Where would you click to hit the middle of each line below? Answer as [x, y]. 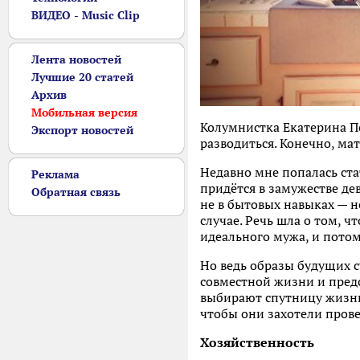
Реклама [55, 174]
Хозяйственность [257, 342]
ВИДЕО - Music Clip [86, 15]
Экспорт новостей [82, 130]
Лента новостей [76, 59]
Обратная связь [76, 192]
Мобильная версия [84, 112]
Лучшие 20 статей [82, 77]
